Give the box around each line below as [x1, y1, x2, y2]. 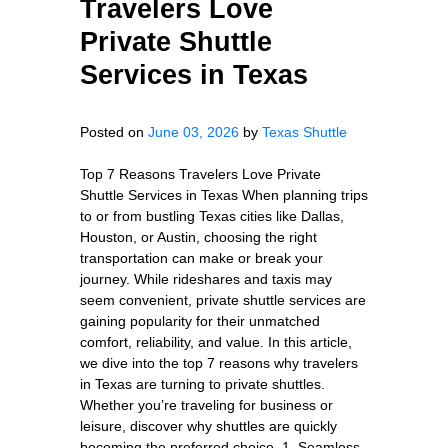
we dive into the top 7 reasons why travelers [80, 354, 358, 371]
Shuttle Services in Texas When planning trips [80, 186, 368, 203]
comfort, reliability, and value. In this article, [80, 333, 352, 350]
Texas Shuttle [262, 123, 347, 140]
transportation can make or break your [80, 249, 323, 266]
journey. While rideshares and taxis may [80, 270, 332, 287]
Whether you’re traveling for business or [80, 396, 333, 413]
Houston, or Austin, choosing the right [80, 228, 317, 245]
